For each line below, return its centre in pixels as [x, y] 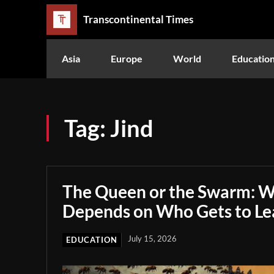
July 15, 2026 [152, 238]
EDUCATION [92, 239]
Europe [127, 58]
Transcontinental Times [138, 20]
